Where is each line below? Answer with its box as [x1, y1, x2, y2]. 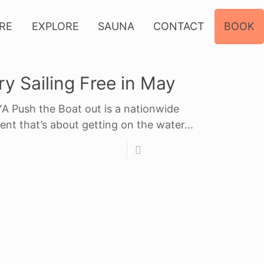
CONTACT [153, 20, 205, 32]
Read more [146, 144, 201, 156]
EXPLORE [31, 20, 79, 32]
